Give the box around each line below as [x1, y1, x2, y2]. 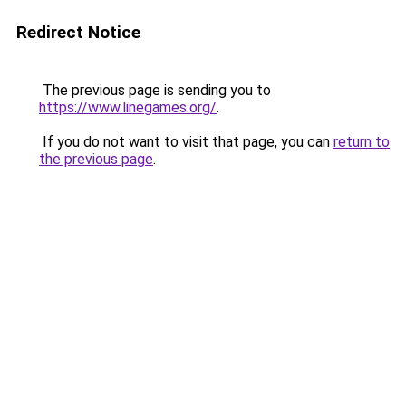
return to [333, 133, 390, 150]
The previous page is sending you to [39, 82, 271, 99]
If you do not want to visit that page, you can [39, 133, 333, 150]
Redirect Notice [16, 22, 140, 43]
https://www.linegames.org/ [39, 99, 217, 116]
